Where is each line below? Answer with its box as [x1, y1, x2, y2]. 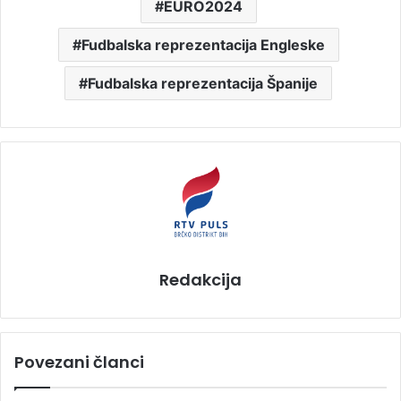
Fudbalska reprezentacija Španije [88, 73, 318, 92]
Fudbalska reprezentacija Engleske [81, 35, 325, 54]
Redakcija [159, 268, 242, 291]
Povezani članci [14, 350, 144, 373]
